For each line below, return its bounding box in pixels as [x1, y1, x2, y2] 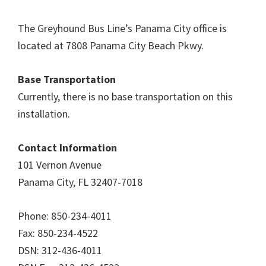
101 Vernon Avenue [18, 158, 102, 172]
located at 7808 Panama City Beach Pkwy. [18, 39, 204, 52]
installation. [18, 107, 70, 121]
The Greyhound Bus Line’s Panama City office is [18, 21, 227, 35]
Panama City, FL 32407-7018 [18, 175, 142, 189]
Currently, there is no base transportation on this [18, 90, 233, 103]
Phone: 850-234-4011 [18, 209, 112, 223]
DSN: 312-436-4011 [18, 243, 102, 257]
